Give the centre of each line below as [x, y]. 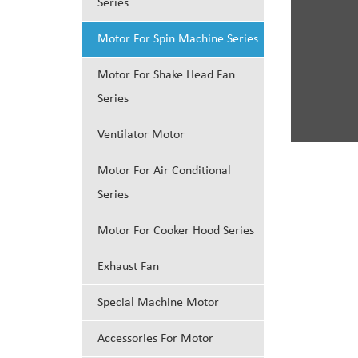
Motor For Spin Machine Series [178, 39]
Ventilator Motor [141, 135]
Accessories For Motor [155, 338]
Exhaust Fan [128, 267]
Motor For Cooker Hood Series [176, 231]
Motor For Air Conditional [164, 171]
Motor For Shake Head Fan [166, 75]
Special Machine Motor [158, 302]
